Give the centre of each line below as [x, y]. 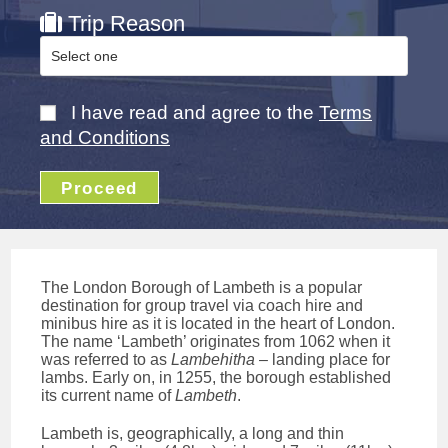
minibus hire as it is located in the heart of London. [218, 323]
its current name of [108, 395]
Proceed [99, 188]
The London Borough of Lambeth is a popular [202, 287]
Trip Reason [123, 24]
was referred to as [106, 359]
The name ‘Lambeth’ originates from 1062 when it [216, 341]
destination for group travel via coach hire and [202, 305]
